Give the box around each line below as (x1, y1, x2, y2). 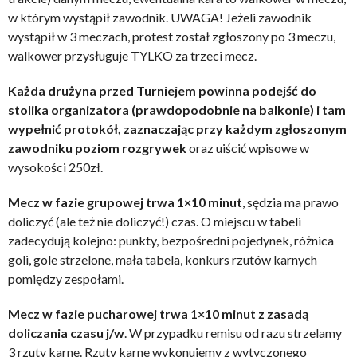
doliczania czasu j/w (8, 324, 124, 340)
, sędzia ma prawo (242, 194, 339, 210)
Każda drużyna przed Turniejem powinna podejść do (8, 82, 316, 98)
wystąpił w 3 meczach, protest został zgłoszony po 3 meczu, (8, 28, 335, 44)
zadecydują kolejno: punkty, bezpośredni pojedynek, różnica (8, 232, 334, 248)
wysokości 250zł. (8, 159, 103, 175)
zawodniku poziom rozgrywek (8, 139, 189, 155)
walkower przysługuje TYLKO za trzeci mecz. (8, 47, 257, 63)
